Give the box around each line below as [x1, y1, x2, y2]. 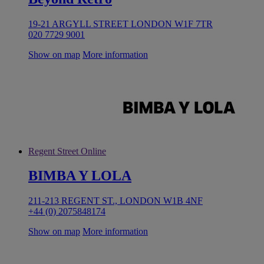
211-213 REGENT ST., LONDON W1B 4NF [28, 196, 203, 206]
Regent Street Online [28, 146, 106, 156]
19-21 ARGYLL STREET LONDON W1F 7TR [28, 18, 213, 29]
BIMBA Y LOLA [28, 168, 131, 184]
